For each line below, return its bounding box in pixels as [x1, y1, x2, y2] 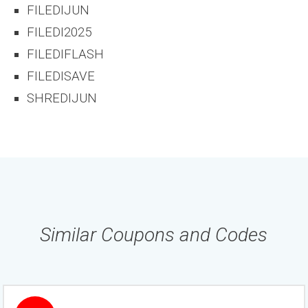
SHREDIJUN [27, 91, 98, 106]
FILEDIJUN [27, 3, 90, 18]
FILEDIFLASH [27, 47, 104, 62]
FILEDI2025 [27, 25, 92, 40]
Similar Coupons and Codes [40, 223, 268, 246]
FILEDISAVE [27, 69, 96, 84]
